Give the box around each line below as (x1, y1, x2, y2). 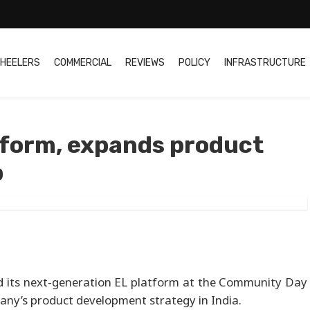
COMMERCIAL (54, 57, 111, 69)
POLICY (179, 57, 210, 69)
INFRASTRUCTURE (224, 57, 306, 69)
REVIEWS (125, 57, 165, 69)
